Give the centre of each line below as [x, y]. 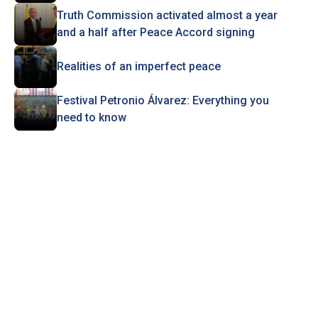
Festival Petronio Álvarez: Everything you [163, 100]
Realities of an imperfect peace [138, 66]
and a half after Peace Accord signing [155, 32]
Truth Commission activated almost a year [167, 15]
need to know [91, 117]
